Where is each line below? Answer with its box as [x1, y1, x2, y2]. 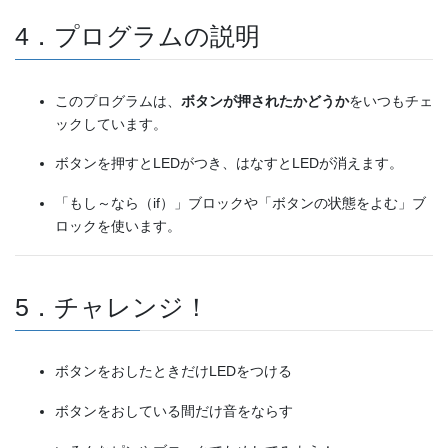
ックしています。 [55, 115, 167, 132]
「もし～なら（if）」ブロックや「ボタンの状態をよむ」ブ [55, 195, 426, 212]
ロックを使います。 [55, 218, 181, 235]
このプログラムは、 [55, 92, 181, 109]
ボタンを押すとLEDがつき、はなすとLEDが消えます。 [55, 155, 403, 172]
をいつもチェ [349, 92, 433, 109]
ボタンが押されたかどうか [181, 92, 349, 109]
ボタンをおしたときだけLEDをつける [55, 363, 292, 380]
